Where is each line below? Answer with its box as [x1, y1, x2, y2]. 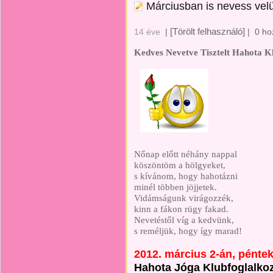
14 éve [134, 27, 160, 37]
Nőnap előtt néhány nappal [134, 149, 237, 159]
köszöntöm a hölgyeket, [134, 160, 225, 170]
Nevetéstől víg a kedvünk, [134, 214, 234, 225]
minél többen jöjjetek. [134, 182, 217, 192]
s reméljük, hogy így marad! [134, 225, 242, 236]
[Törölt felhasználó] [170, 26, 245, 37]
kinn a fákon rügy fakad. [134, 204, 229, 214]
